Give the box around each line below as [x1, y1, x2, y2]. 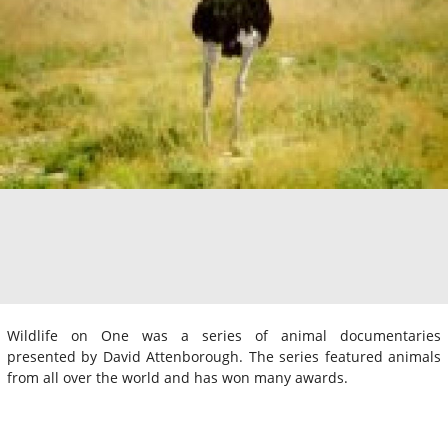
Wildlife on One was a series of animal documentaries [7, 325, 441, 345]
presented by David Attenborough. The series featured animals [7, 346, 441, 366]
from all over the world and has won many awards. [7, 367, 348, 387]
